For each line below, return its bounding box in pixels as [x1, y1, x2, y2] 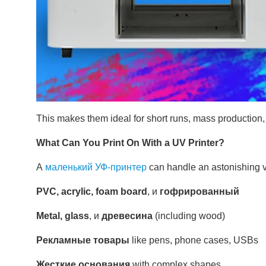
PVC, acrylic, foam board [36, 186, 147, 197]
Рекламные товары [36, 235, 129, 245]
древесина [101, 211, 153, 221]
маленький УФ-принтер [45, 162, 147, 172]
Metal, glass [36, 211, 89, 221]
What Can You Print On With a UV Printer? [36, 138, 224, 148]
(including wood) [152, 211, 225, 221]
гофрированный [159, 186, 239, 197]
